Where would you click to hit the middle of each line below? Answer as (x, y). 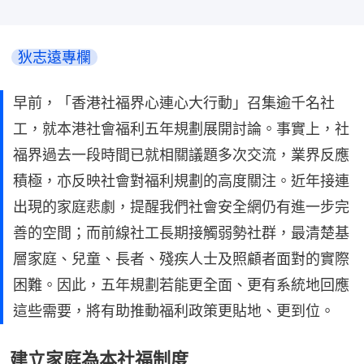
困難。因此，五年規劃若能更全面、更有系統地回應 (181, 285)
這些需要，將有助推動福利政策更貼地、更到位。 (174, 311)
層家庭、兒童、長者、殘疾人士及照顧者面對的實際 (181, 259)
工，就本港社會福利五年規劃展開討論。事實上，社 (181, 129)
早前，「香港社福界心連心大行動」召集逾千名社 (174, 103)
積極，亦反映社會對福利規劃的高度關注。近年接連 (181, 181)
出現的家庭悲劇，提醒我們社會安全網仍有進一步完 (181, 207)
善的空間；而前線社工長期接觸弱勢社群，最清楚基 (181, 233)
